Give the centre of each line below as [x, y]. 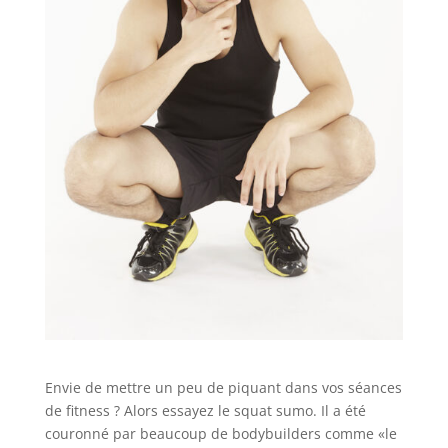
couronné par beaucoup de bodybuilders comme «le [220, 433]
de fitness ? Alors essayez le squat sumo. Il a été [205, 410]
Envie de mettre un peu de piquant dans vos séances [223, 387]
